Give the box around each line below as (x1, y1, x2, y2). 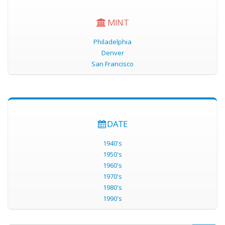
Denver (101, 48, 124, 58)
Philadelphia (93, 37, 132, 47)
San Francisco (91, 59, 134, 69)
